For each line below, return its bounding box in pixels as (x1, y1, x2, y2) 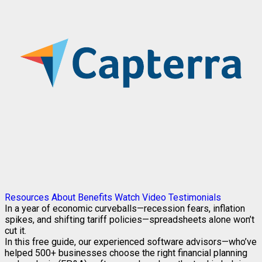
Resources (5, 192, 49, 204)
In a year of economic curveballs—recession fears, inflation (5, 203, 245, 215)
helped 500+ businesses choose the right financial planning (5, 247, 247, 259)
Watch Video (115, 192, 166, 204)
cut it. (5, 225, 29, 237)
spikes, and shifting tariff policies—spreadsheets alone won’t (5, 214, 254, 226)
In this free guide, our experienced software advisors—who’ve (5, 236, 257, 248)
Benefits (78, 192, 112, 204)
